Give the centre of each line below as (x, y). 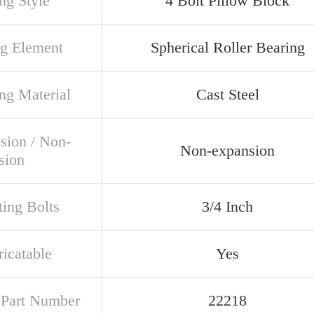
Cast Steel (227, 94)
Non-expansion (227, 150)
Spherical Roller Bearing (227, 47)
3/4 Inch (227, 206)
